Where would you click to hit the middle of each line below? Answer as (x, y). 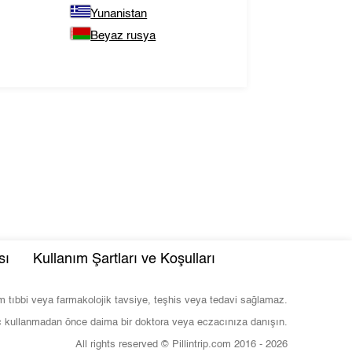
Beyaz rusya (123, 36)
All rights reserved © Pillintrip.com (155, 345)
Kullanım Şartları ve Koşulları (124, 259)
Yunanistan (119, 14)
